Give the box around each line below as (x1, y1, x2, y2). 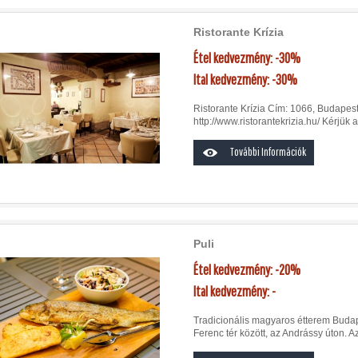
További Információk (229, 145, 306, 158)
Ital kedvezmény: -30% (193, 71, 300, 88)
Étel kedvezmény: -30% (193, 50, 303, 66)
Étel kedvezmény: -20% (193, 261, 305, 278)
